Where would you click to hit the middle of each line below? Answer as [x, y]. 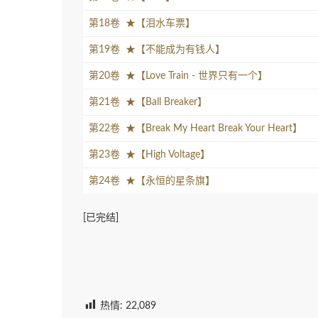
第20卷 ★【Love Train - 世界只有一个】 [178, 76]
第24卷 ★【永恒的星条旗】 [152, 181]
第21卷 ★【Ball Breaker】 [148, 102]
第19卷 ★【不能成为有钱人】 [157, 49]
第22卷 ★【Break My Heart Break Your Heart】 [196, 128]
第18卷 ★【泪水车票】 [142, 23]
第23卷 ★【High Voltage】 [149, 154]
